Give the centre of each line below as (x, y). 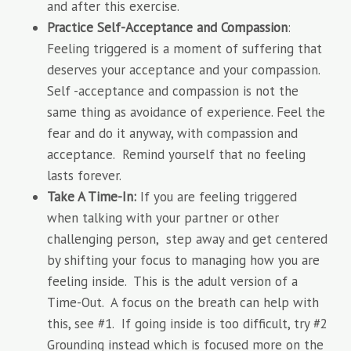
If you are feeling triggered (217, 197)
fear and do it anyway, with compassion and (172, 133)
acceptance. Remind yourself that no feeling (176, 154)
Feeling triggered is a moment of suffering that (185, 49)
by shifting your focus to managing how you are (183, 260)
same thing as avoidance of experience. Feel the (186, 112)
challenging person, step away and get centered (187, 239)
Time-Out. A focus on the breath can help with (183, 302)
